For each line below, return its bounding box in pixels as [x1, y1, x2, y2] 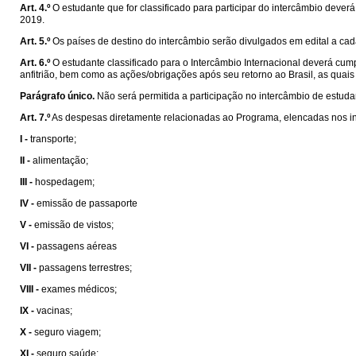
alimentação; [33, 155, 88, 166]
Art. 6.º [20, 57, 50, 68]
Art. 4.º [20, 2, 50, 14]
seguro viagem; [34, 327, 101, 338]
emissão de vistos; [34, 219, 114, 230]
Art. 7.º [20, 112, 50, 123]
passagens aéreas [37, 241, 117, 252]
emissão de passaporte [37, 198, 137, 209]
